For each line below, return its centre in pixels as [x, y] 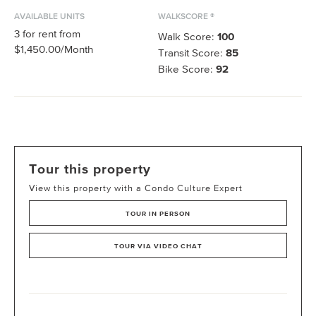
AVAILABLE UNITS [49, 16]
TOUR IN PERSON [158, 213]
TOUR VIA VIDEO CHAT [158, 246]
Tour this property [90, 169]
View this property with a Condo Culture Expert [136, 188]
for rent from [50, 34]
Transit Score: [192, 53]
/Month [77, 49]
